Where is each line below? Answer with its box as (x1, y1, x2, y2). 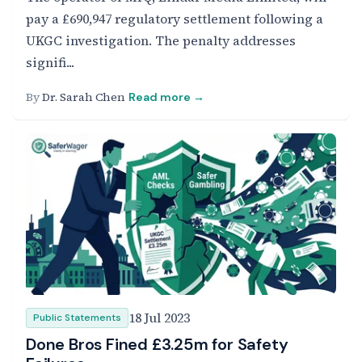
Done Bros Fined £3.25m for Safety (26, 334, 288, 355)
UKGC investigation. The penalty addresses (26, 32, 296, 49)
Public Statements (33, 311, 121, 324)
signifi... (26, 53, 74, 71)
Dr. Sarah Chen (42, 89, 125, 105)
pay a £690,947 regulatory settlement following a (26, 10, 323, 27)
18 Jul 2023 (128, 309, 190, 326)
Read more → (128, 90, 204, 104)
